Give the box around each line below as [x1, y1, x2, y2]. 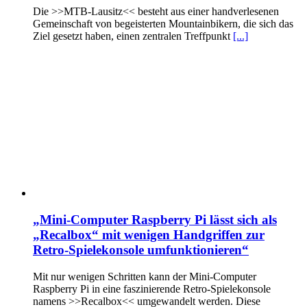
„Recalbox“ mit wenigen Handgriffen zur [33, 228, 265, 243]
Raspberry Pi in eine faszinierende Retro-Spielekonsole [33, 282, 271, 295]
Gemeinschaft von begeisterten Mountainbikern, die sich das [33, 18, 293, 30]
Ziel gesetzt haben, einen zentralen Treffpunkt [33, 30, 233, 42]
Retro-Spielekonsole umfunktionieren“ [33, 243, 249, 258]
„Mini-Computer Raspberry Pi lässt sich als [33, 212, 277, 228]
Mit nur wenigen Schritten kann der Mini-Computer [33, 270, 256, 282]
